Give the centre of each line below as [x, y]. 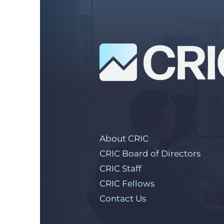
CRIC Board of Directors [150, 153]
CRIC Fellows [127, 183]
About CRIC [124, 138]
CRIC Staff [121, 168]
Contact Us [123, 198]
